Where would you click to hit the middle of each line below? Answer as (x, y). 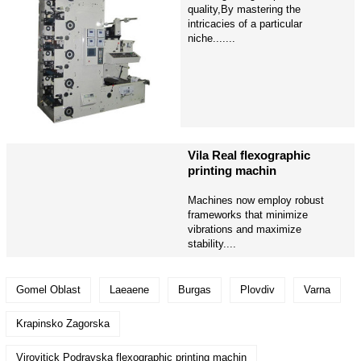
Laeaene (129, 289)
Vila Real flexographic (249, 156)
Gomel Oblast (48, 289)
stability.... (212, 244)
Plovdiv (257, 289)
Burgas (195, 289)
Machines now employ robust (255, 201)
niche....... (211, 39)
